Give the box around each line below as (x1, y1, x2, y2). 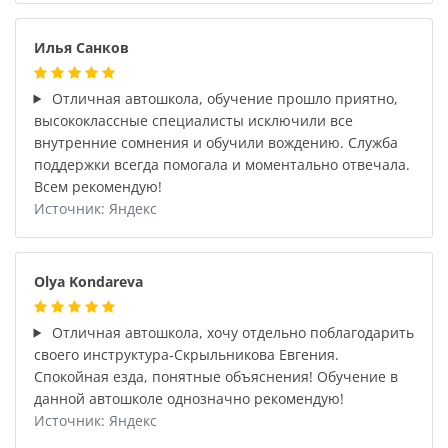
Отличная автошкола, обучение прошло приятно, (48, 88, 399, 108)
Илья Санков (33, 37, 129, 57)
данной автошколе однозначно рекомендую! (33, 388, 344, 408)
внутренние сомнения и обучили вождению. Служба (33, 132, 398, 152)
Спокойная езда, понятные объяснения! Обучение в (33, 366, 398, 386)
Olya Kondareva (33, 271, 143, 291)
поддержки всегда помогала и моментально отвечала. (33, 154, 410, 174)
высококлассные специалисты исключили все (33, 110, 353, 130)
